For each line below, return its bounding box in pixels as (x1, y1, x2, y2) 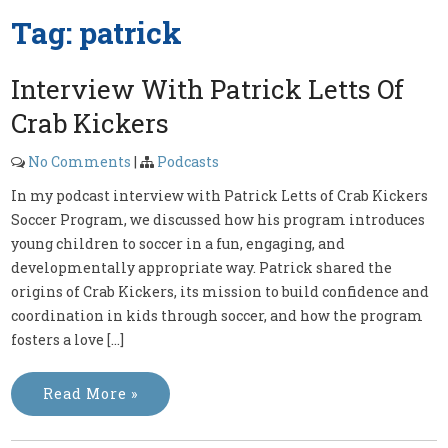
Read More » (43, 384, 139, 403)
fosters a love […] (11, 330, 125, 349)
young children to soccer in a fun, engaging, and (11, 234, 346, 253)
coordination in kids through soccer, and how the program (11, 306, 424, 325)
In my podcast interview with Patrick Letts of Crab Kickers (11, 186, 429, 205)
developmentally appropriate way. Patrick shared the (11, 258, 393, 277)
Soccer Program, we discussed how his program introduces (11, 210, 426, 229)
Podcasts (157, 152, 220, 171)
